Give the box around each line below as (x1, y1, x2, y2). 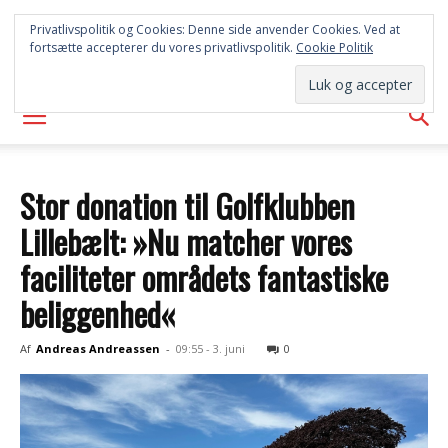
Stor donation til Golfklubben (20, 182, 355, 229)
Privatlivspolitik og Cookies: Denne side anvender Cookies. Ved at (30, 21, 400, 38)
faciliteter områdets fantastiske (20, 254, 388, 301)
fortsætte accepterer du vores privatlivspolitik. (30, 39, 296, 56)
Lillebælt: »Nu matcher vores (20, 218, 352, 265)
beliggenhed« (20, 290, 176, 337)
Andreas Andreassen (36, 341, 160, 356)
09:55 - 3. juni (176, 341, 245, 356)
